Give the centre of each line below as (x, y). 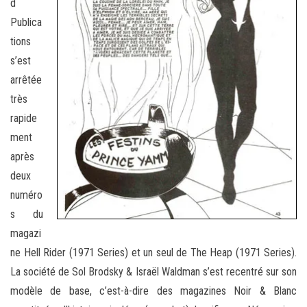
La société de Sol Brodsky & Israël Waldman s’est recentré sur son (153, 272)
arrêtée (26, 80)
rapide (24, 119)
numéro (26, 195)
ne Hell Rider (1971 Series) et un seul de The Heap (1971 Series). (153, 253)
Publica (26, 23)
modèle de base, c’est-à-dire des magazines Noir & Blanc (153, 291)
